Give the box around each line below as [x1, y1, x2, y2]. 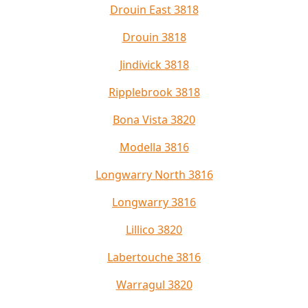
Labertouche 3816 [107, 250, 201, 265]
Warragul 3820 [115, 277, 192, 293]
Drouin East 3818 [109, 2, 199, 18]
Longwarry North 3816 [95, 167, 213, 183]
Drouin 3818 [122, 30, 186, 45]
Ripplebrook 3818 [108, 85, 200, 100]
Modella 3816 [119, 140, 189, 155]
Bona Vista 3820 [113, 112, 195, 128]
